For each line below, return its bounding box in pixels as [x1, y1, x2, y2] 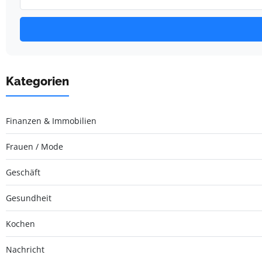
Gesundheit [6, 192, 51, 204]
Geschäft [6, 166, 40, 178]
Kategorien [6, 74, 69, 88]
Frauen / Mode [6, 140, 63, 152]
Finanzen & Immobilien [6, 115, 96, 126]
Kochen [6, 218, 35, 229]
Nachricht [6, 243, 44, 255]
